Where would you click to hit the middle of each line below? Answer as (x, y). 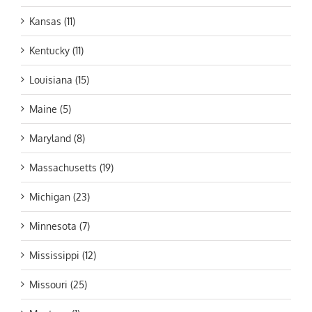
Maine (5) (50, 109)
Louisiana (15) (59, 80)
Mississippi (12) (63, 256)
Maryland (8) (57, 139)
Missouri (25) (58, 285)
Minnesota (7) (60, 226)
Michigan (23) (60, 197)
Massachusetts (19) (71, 168)
